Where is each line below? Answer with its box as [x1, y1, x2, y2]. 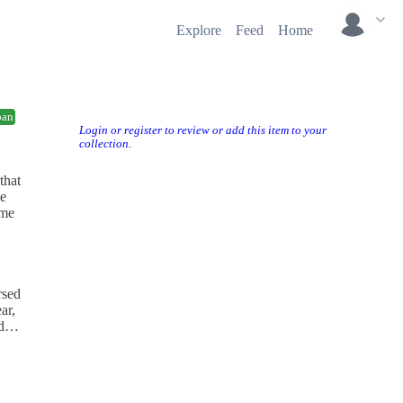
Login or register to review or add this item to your [79, 124, 327, 137]
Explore [176, 22, 221, 38]
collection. [79, 138, 131, 150]
